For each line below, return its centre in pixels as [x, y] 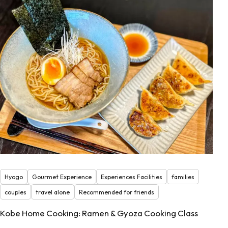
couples [16, 192]
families [183, 177]
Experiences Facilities [132, 177]
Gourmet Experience [62, 177]
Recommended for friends [117, 192]
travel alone [53, 192]
